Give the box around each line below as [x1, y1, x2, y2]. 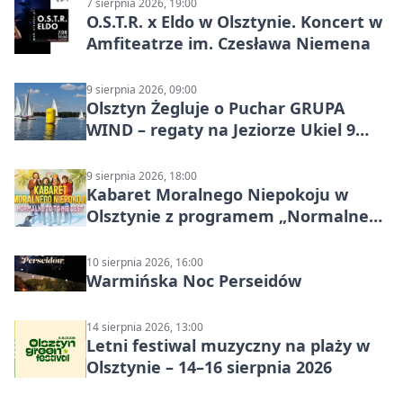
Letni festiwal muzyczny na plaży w [86, 335, 370, 357]
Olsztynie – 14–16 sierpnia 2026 [86, 356, 332, 379]
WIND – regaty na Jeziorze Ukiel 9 [86, 119, 355, 141]
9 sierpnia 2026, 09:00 [86, 82, 197, 98]
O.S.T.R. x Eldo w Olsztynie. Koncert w [86, 11, 382, 33]
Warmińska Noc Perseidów [86, 270, 301, 292]
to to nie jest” [86, 227, 196, 249]
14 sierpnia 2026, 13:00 [86, 319, 203, 336]
